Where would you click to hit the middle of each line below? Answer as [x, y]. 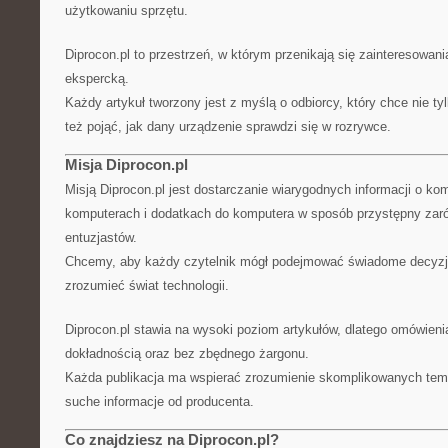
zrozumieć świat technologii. [147, 285]
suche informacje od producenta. [159, 401]
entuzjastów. [101, 237]
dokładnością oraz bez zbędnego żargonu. [187, 353]
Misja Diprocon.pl [126, 164]
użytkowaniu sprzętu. [126, 10]
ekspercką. [97, 78]
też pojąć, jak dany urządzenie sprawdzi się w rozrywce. [228, 126]
